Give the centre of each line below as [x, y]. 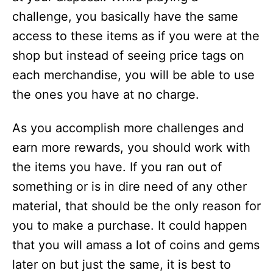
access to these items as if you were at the [136, 36]
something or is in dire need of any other [129, 186]
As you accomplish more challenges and [128, 128]
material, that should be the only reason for [136, 206]
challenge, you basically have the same [125, 16]
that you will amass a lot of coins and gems [136, 245]
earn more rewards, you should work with [131, 147]
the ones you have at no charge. [106, 94]
